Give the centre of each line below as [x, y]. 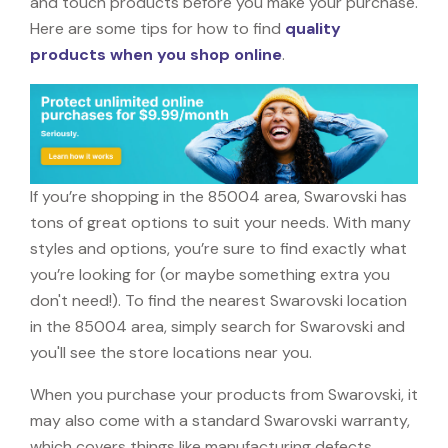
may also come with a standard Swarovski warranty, [220, 420]
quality [313, 28]
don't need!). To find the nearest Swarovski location [218, 300]
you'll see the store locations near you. [171, 352]
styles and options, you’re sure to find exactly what [218, 248]
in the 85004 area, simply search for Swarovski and [217, 326]
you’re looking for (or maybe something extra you [210, 274]
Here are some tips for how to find [157, 28]
